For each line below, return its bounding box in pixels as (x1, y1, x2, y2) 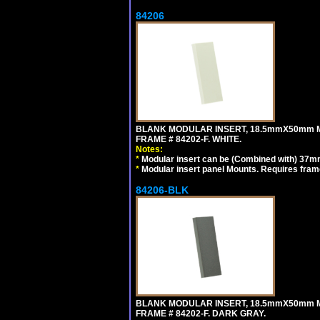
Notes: (136, 144, 163, 154)
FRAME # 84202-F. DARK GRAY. (136, 309, 266, 319)
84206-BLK (136, 184, 189, 196)
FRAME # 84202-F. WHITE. (136, 134, 241, 144)
